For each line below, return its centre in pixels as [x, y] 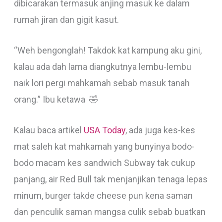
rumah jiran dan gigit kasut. [66, 20]
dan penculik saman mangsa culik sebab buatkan [110, 212]
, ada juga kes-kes [160, 130]
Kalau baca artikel [49, 130]
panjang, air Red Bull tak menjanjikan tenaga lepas [111, 179]
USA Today [104, 130]
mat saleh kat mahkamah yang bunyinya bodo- [104, 146]
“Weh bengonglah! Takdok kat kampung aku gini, [108, 51]
